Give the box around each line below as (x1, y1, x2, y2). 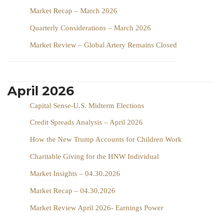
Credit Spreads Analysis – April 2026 (30, 118, 143, 126)
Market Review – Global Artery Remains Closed (30, 41, 177, 49)
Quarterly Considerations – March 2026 (30, 23, 151, 32)
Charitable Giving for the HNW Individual (30, 152, 159, 160)
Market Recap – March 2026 (30, 6, 117, 15)
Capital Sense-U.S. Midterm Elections (30, 101, 144, 109)
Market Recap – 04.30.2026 (30, 186, 115, 195)
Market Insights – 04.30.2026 (30, 169, 120, 177)
